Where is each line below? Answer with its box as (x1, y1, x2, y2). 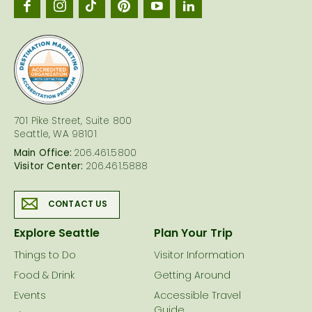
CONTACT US (48, 197, 108, 212)
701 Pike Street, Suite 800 (14, 114, 132, 130)
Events (14, 288, 46, 304)
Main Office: (14, 146, 72, 162)
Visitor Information (153, 247, 244, 264)
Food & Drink (14, 267, 75, 284)
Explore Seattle (14, 224, 100, 243)
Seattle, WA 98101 (14, 127, 97, 143)
